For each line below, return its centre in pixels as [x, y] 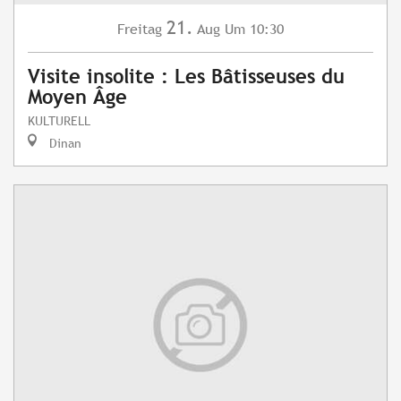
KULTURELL [59, 121]
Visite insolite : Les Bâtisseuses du [186, 77]
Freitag [140, 30]
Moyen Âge [77, 98]
